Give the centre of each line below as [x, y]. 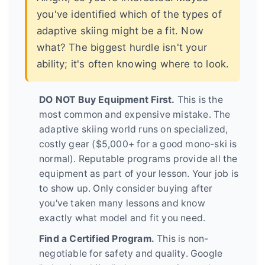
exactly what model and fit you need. [122, 218]
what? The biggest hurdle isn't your [122, 48]
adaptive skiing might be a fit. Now [120, 31]
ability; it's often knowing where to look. [133, 64]
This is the [199, 100]
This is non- [182, 239]
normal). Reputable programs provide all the [138, 159]
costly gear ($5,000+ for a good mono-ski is [138, 144]
